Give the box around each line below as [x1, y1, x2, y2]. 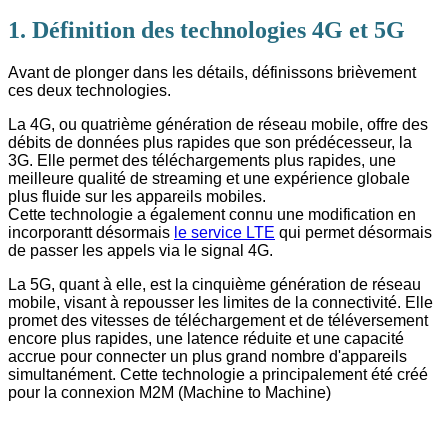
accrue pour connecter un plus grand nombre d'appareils [8, 347, 407, 365]
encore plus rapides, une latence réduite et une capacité [8, 329, 404, 347]
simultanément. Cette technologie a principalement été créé [8, 365, 428, 383]
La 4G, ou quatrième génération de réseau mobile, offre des [8, 115, 428, 133]
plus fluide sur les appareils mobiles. [8, 187, 266, 205]
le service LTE [174, 223, 275, 241]
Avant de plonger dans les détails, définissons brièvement [8, 63, 416, 81]
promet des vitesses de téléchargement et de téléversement [8, 311, 428, 329]
